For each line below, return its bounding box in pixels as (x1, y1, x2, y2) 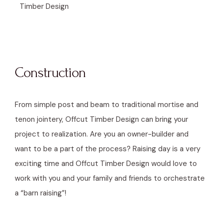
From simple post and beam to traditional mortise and (15, 99, 198, 110)
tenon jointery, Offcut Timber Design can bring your (15, 114, 188, 124)
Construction (15, 64, 86, 81)
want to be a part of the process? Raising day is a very (15, 143, 200, 154)
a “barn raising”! (15, 188, 66, 198)
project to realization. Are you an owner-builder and (15, 129, 189, 139)
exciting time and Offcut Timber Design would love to (15, 158, 197, 168)
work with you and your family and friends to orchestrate (15, 173, 205, 183)
